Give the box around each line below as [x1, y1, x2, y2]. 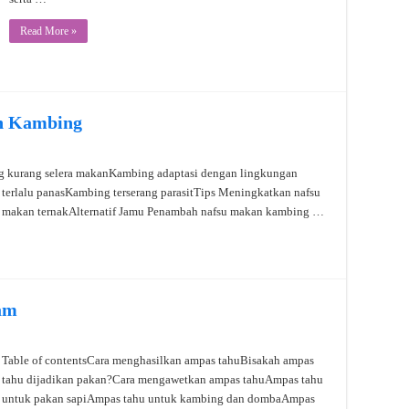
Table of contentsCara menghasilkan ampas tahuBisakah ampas [2, 352, 314, 367]
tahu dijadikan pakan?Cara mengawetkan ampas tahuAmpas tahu [2, 372, 323, 386]
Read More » [20, 24, 77, 37]
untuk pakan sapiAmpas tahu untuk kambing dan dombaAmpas [2, 391, 315, 405]
